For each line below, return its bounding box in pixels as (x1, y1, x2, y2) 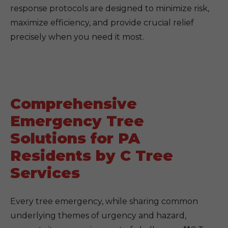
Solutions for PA (10, 129, 140, 147)
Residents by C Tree (10, 147, 173, 164)
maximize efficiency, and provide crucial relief (10, 18, 194, 27)
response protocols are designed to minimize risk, (10, 4, 209, 13)
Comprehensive (10, 95, 137, 112)
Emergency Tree (10, 112, 144, 130)
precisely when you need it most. (10, 32, 144, 42)
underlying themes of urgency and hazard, (10, 211, 186, 220)
